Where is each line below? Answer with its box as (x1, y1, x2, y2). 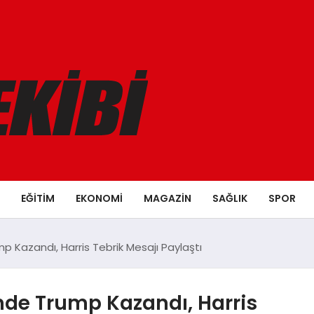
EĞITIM (21, 191, 55, 205)
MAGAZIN (144, 191, 191, 205)
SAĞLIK (212, 191, 247, 205)
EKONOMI (76, 191, 123, 205)
